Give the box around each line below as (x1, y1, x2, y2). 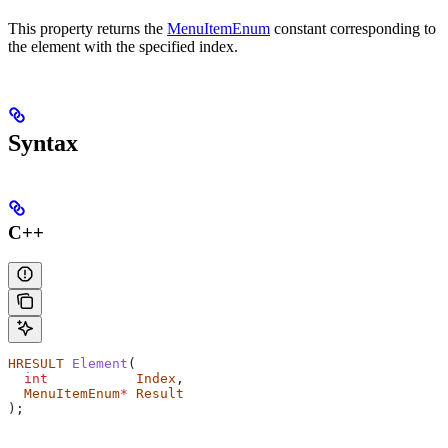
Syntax (8, 129, 78, 156)
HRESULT (8, 356, 64, 372)
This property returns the (8, 19, 167, 37)
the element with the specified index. (8, 37, 238, 55)
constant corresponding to (270, 19, 436, 37)
